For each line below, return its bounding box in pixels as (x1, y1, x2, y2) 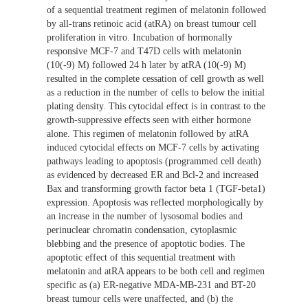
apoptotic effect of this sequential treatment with (47, 252, 235, 263)
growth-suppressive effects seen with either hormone (47, 115, 251, 126)
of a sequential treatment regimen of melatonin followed (47, 5, 266, 16)
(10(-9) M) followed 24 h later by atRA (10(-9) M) (47, 60, 246, 71)
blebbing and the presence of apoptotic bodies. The (47, 239, 245, 250)
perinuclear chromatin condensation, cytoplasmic (47, 225, 236, 236)
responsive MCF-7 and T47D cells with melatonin (47, 46, 241, 57)
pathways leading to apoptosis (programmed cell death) (47, 156, 261, 167)
